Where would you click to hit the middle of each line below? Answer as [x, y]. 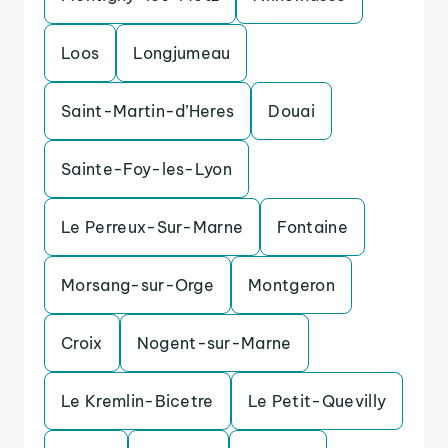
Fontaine [312, 227]
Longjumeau [182, 53]
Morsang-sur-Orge [138, 285]
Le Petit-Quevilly [317, 401]
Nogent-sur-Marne [214, 343]
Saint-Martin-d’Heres [148, 111]
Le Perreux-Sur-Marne [152, 227]
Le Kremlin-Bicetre [137, 401]
